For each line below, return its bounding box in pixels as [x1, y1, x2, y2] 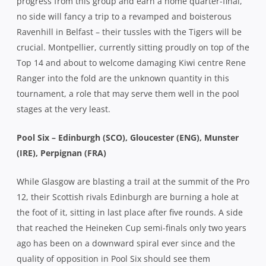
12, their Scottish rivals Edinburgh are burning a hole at [17, 191, 239, 202]
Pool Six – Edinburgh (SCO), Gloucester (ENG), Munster [17, 131, 239, 143]
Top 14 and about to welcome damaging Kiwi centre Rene [17, 56, 246, 68]
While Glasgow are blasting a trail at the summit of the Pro [17, 175, 249, 187]
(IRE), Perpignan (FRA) [17, 147, 106, 159]
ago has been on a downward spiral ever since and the [17, 237, 235, 249]
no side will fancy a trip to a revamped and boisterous [17, 10, 232, 22]
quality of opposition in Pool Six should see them [17, 252, 210, 264]
